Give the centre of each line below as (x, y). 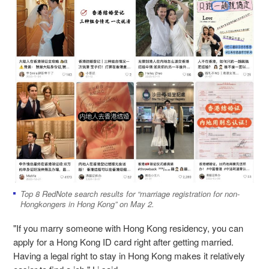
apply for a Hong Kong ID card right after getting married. (123, 242)
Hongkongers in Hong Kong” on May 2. (87, 204)
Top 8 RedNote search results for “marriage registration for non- (130, 194)
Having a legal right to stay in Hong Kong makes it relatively (129, 256)
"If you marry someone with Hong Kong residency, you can (128, 228)
